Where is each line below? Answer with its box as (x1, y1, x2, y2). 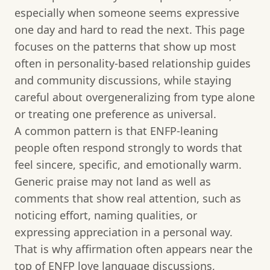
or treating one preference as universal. (14, 107, 216, 122)
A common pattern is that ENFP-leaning (14, 124, 218, 139)
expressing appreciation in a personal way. (14, 225, 233, 240)
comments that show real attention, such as (14, 191, 241, 206)
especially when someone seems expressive (14, 5, 239, 20)
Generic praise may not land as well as (14, 174, 211, 189)
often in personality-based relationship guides (14, 56, 251, 71)
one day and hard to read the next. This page (14, 22, 245, 37)
